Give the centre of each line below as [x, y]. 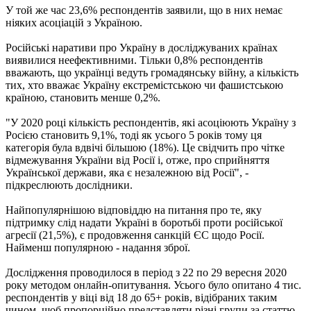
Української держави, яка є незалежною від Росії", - [127, 172]
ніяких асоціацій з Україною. [74, 22]
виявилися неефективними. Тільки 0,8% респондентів [134, 60]
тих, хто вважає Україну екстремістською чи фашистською [144, 85]
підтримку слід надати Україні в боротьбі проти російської [144, 222]
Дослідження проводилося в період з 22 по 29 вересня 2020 [146, 272]
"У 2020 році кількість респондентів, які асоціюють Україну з [151, 122]
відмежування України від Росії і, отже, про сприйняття [137, 160]
